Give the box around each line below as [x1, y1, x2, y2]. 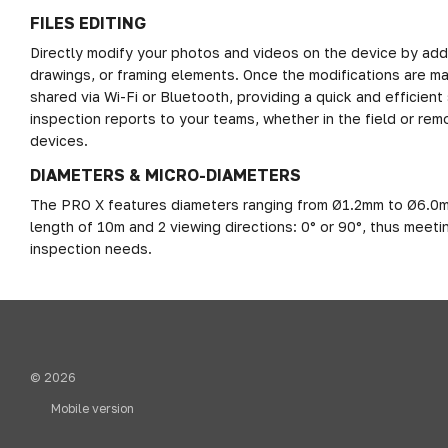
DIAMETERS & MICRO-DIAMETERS [30, 165, 301, 186]
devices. [30, 132, 88, 150]
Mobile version [48, 401, 134, 417]
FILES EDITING [30, 13, 146, 34]
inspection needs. [30, 240, 152, 258]
